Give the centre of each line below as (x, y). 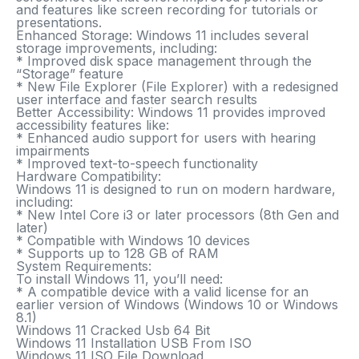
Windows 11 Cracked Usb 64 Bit (113, 330)
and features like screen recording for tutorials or (167, 10)
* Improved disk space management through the (164, 61)
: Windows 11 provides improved (228, 112)
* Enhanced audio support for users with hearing (166, 138)
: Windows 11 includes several (219, 35)
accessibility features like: (93, 125)
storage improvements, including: (117, 48)
